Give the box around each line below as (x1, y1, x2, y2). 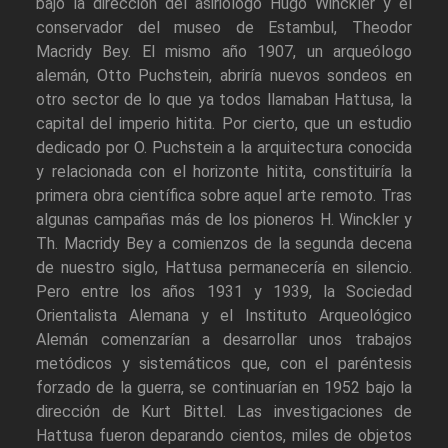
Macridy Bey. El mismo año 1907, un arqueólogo (36, 42, 412, 62)
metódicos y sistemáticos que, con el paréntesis (36, 354, 412, 374)
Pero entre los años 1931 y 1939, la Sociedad (36, 282, 412, 302)
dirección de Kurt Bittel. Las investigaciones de (36, 402, 412, 422)
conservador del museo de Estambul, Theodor (36, 18, 412, 38)
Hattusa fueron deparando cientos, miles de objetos (36, 426, 412, 446)
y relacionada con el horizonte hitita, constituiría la (36, 162, 412, 182)
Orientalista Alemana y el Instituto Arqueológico (36, 306, 412, 326)
